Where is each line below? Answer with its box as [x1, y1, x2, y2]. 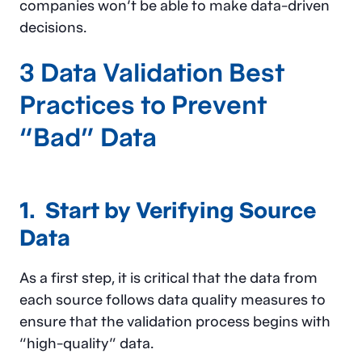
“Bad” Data [19, 120, 157, 154]
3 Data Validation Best [19, 55, 284, 89]
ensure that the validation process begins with [19, 312, 330, 330]
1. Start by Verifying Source [19, 195, 316, 225]
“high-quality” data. [19, 334, 154, 352]
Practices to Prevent [19, 87, 267, 121]
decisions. [19, 18, 86, 36]
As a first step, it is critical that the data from [19, 268, 318, 287]
